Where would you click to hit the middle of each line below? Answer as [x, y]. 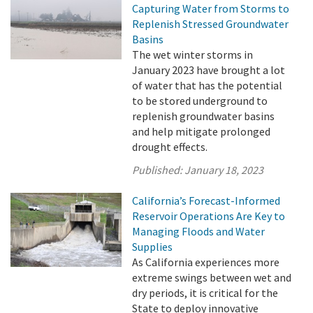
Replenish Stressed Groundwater [211, 24]
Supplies [153, 247]
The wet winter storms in [193, 54]
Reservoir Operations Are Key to [209, 216]
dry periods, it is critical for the [205, 293]
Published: [159, 170]
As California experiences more [206, 262]
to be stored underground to [200, 101]
